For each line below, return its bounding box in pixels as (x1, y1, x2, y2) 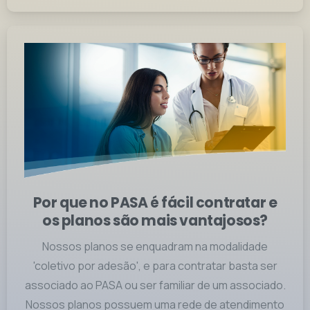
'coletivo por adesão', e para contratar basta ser (33, 257, 277, 273)
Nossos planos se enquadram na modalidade (42, 238, 268, 254)
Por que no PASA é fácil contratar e (33, 192, 277, 212)
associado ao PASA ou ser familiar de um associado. (24, 277, 286, 293)
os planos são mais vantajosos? (42, 210, 268, 230)
